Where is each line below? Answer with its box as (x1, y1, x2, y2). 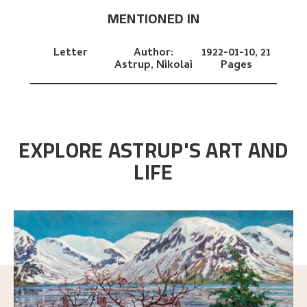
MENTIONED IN (107, 5, 200, 31)
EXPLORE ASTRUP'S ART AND (19, 131, 288, 170)
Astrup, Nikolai (114, 57, 193, 75)
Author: (133, 45, 173, 63)
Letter (53, 45, 88, 63)
